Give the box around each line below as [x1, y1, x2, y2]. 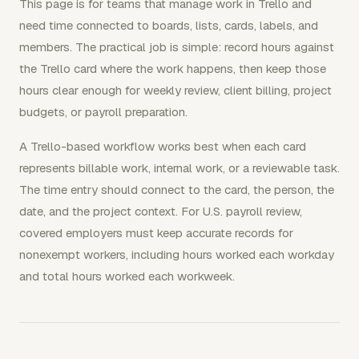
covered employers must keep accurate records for [19, 224, 293, 240]
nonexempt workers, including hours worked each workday [19, 246, 334, 262]
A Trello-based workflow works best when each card [19, 138, 306, 154]
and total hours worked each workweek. [19, 268, 235, 284]
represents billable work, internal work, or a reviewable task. [19, 159, 340, 175]
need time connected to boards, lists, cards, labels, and [19, 17, 318, 33]
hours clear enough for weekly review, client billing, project [19, 82, 332, 98]
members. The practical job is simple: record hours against [19, 38, 334, 54]
